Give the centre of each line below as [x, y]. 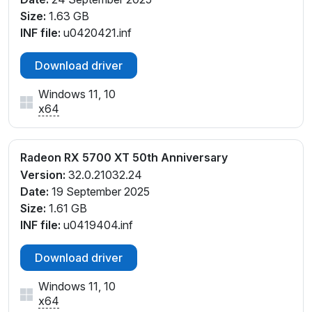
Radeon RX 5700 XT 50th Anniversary [124, 157]
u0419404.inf [97, 225]
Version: [43, 174]
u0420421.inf [96, 32]
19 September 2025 [99, 191]
